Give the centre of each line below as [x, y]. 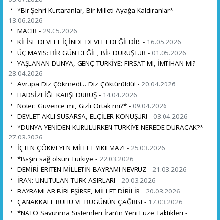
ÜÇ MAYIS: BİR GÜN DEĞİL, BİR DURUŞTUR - [83, 52]
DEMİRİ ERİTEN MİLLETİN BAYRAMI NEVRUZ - [83, 169]
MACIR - [29, 31]
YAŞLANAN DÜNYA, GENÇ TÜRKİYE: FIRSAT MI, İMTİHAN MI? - [107, 63]
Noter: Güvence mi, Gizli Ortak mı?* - [74, 105]
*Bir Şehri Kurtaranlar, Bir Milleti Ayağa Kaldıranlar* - [96, 10]
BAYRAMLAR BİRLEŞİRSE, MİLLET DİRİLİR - [80, 191]
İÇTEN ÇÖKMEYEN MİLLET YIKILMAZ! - [73, 148]
